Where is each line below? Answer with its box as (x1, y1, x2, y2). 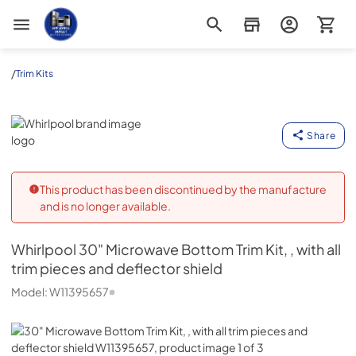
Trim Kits (16, 67, 53, 79)
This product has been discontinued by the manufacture (39, 181, 327, 196)
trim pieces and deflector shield (11, 260, 222, 277)
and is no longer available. (39, 198, 171, 213)
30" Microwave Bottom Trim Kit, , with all (79, 241, 341, 258)
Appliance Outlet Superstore (42, 6, 191, 21)
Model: (11, 284, 49, 299)
